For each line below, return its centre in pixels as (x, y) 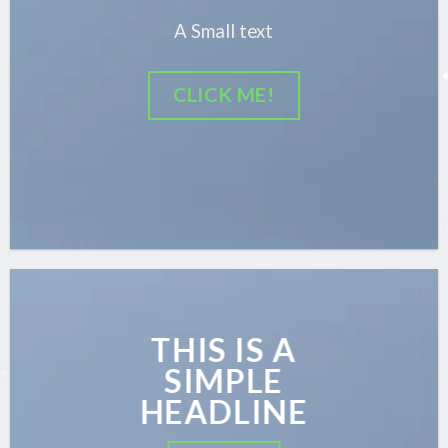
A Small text (224, 31)
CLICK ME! (224, 93)
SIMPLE (224, 381)
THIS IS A (224, 350)
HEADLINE (224, 412)
